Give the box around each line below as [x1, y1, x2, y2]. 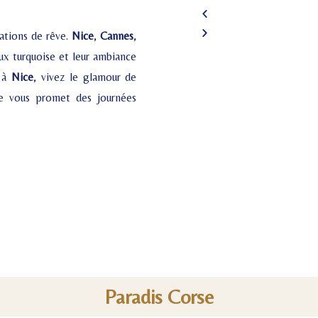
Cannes [100, 28, 134, 43]
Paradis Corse [104, 285, 214, 308]
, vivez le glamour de [33, 70, 137, 84]
